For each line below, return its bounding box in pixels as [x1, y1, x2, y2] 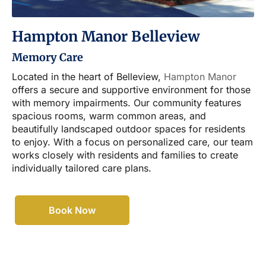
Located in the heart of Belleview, [12, 71, 164, 83]
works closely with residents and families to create [12, 149, 238, 161]
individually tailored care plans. [12, 162, 151, 175]
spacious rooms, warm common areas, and [12, 110, 206, 122]
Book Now [49, 204, 96, 217]
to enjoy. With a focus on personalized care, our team [12, 136, 253, 148]
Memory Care [12, 50, 83, 65]
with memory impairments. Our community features [12, 97, 241, 109]
